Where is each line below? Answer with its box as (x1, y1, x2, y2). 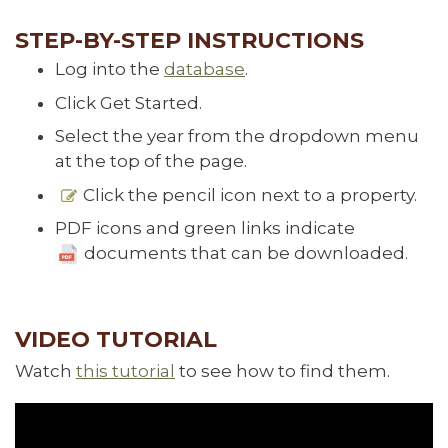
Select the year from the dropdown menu (55, 126, 419, 146)
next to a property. (257, 184, 417, 205)
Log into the (55, 59, 164, 79)
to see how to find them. (175, 360, 390, 381)
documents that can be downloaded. (84, 243, 408, 263)
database (164, 59, 245, 79)
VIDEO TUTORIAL (15, 326, 217, 353)
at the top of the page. (55, 151, 247, 171)
